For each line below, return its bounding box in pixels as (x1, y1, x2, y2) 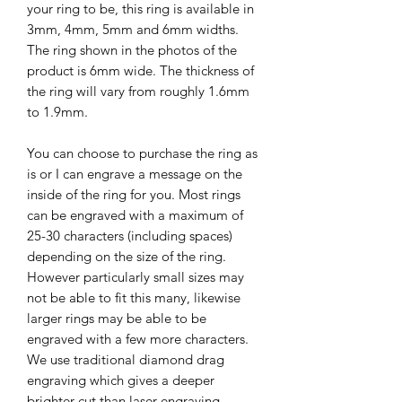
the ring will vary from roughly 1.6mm (27, 82, 249, 100)
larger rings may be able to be (27, 309, 206, 327)
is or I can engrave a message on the (27, 164, 242, 182)
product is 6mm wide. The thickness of (27, 61, 254, 79)
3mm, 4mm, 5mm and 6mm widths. (27, 20, 239, 38)
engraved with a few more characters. (27, 329, 249, 347)
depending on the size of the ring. (27, 247, 226, 265)
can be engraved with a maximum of (27, 205, 243, 223)
